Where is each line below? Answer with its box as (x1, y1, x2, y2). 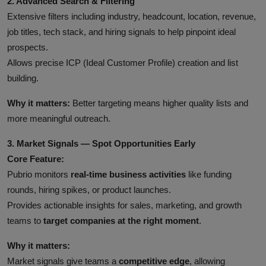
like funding (186, 169, 232, 179)
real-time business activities (71, 169, 186, 179)
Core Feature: (7, 153, 64, 164)
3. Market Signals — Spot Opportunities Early (7, 138, 195, 148)
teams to (7, 215, 43, 226)
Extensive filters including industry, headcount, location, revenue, (7, 11, 256, 21)
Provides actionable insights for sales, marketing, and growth (7, 199, 242, 210)
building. (7, 72, 39, 83)
